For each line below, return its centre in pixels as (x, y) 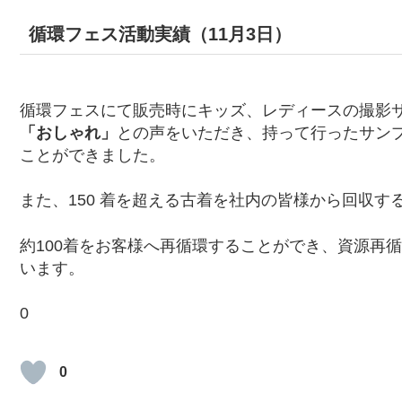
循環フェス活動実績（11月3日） (160, 34)
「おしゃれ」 (68, 133)
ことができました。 (92, 156)
